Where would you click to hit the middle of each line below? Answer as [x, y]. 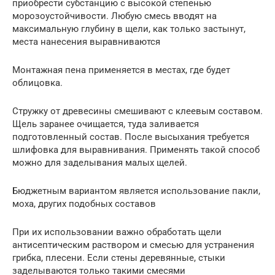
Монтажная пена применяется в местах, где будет [121, 70]
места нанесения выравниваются [86, 42]
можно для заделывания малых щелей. [100, 163]
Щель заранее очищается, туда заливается [106, 124]
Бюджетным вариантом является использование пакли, [136, 191]
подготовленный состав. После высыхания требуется [131, 137]
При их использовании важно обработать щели [117, 232]
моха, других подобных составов [84, 204]
